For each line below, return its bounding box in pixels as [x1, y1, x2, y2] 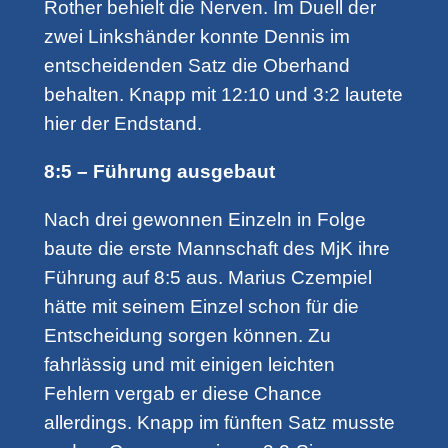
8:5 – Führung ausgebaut [43, 161, 275, 182]
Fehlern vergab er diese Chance [43, 383, 322, 405]
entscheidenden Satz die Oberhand [43, 54, 350, 76]
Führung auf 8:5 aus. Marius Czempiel [43, 267, 372, 289]
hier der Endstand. [43, 112, 202, 134]
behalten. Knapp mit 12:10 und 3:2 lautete [43, 83, 403, 105]
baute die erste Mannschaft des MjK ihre [43, 238, 390, 260]
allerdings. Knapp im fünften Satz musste [43, 412, 395, 434]
